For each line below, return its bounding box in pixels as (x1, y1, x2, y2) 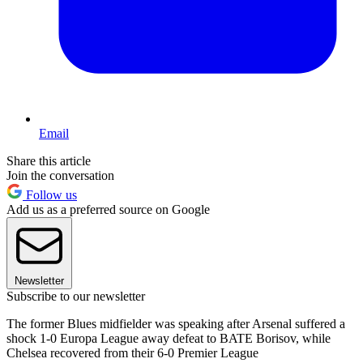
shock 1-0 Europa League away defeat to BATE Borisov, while (6, 331, 331, 345)
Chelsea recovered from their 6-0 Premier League (6, 345, 258, 360)
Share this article (6, 153, 91, 168)
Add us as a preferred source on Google (6, 202, 210, 216)
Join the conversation (6, 168, 114, 182)
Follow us (23, 187, 77, 202)
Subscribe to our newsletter (6, 288, 145, 303)
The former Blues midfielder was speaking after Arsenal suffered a (6, 316, 345, 331)
